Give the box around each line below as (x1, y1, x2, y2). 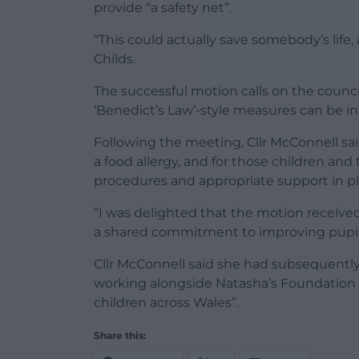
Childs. (94, 50, 135, 67)
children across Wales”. (94, 294, 239, 310)
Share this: (94, 329, 146, 341)
